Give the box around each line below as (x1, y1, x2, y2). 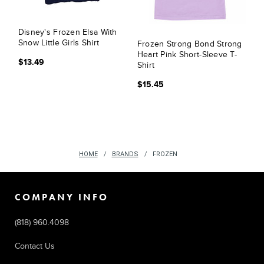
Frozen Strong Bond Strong (137, 39, 242, 49)
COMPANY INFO (15, 191, 108, 203)
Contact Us (15, 241, 55, 251)
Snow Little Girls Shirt (18, 38, 100, 48)
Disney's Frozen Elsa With (18, 27, 117, 37)
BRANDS (111, 150, 138, 158)
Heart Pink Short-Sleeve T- (137, 49, 237, 60)
